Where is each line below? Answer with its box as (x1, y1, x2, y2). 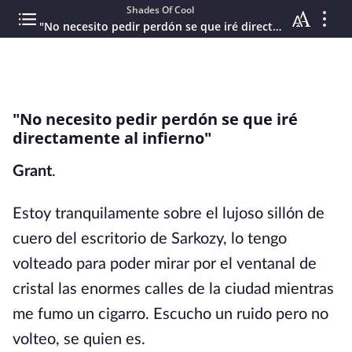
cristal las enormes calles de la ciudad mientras (13, 281, 334, 297)
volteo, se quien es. (13, 332, 145, 347)
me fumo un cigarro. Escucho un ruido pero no (13, 306, 328, 322)
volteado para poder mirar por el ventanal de (13, 256, 317, 272)
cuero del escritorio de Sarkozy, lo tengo (13, 231, 287, 247)
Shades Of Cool (126, 3, 194, 16)
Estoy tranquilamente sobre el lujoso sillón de (13, 206, 324, 222)
